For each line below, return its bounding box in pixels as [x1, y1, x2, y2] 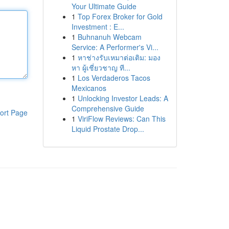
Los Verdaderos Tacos [77, 73, 150, 83]
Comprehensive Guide [71, 103, 144, 113]
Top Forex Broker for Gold [77, 11, 163, 21]
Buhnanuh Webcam [77, 32, 142, 42]
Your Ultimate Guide [71, 1, 136, 11]
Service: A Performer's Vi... [71, 42, 158, 52]
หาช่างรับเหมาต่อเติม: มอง [77, 52, 161, 62]
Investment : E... [71, 21, 124, 32]
